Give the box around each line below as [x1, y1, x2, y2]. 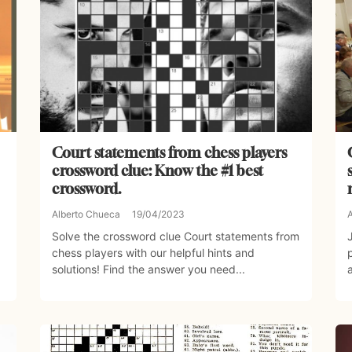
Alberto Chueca [51, 208, 120, 221]
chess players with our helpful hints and [51, 246, 255, 260]
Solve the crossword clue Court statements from [51, 229, 299, 244]
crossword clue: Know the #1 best [51, 162, 263, 180]
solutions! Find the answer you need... [51, 262, 245, 277]
